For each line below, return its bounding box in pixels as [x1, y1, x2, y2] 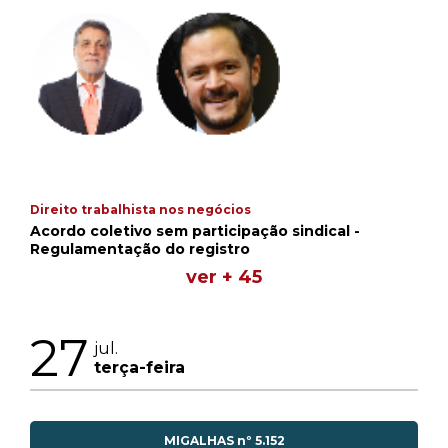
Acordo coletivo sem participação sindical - [30, 221, 360, 240]
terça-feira [94, 358, 185, 378]
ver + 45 [186, 265, 262, 288]
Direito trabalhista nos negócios [30, 201, 251, 217]
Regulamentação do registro [30, 239, 250, 258]
